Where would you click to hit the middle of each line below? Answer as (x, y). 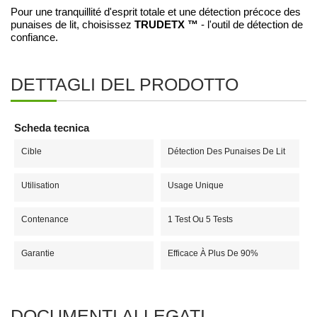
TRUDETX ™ (166, 24)
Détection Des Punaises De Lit (226, 151)
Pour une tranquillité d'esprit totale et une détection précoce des (156, 12)
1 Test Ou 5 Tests (200, 219)
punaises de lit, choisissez (73, 24)
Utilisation (40, 185)
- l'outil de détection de (250, 24)
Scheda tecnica (52, 127)
